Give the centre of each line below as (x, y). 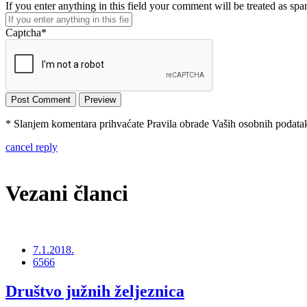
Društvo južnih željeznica (95, 292)
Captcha (23, 33)
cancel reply (32, 147)
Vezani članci (67, 193)
